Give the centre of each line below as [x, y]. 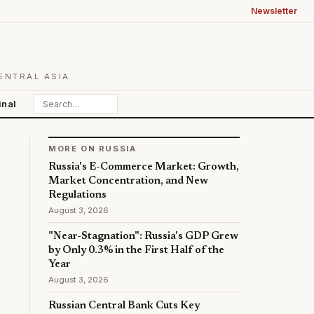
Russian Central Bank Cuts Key [124, 306]
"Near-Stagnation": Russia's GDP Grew [143, 237]
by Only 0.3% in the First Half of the [136, 251]
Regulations [77, 195]
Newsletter [274, 11]
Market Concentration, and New [128, 181]
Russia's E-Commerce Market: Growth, [144, 167]
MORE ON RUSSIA [93, 149]
